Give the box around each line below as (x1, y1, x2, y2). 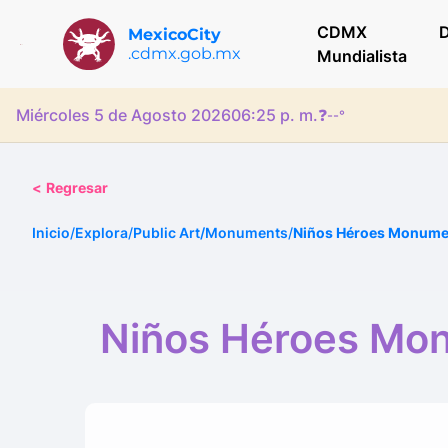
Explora (75, 224, 128, 241)
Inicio (32, 224, 70, 241)
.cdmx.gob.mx (127, 44, 241, 63)
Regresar (46, 179, 108, 196)
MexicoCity (127, 25, 221, 44)
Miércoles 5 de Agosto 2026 (16, 105, 231, 125)
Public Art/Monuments (133, 224, 288, 241)
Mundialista (316, 46, 407, 66)
